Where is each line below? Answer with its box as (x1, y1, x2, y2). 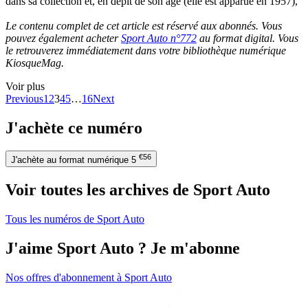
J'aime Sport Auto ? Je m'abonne (5, 239, 240, 258)
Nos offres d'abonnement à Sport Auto (5, 272, 172, 284)
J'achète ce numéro (5, 118, 142, 137)
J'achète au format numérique (11, 155, 131, 166)
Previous (5, 92, 43, 104)
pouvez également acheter (5, 32, 121, 44)
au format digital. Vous (197, 32, 298, 44)
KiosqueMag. (5, 56, 64, 69)
